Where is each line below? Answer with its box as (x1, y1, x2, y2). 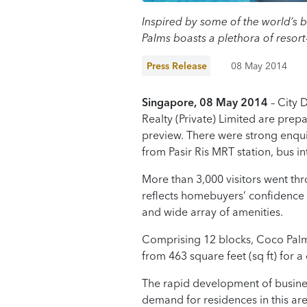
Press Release (147, 60, 207, 73)
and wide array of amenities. (142, 205, 283, 219)
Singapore (142, 95, 194, 110)
